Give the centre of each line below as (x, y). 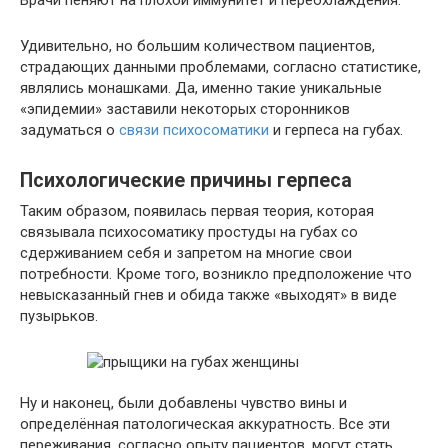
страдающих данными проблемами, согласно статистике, (220, 67)
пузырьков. (59, 316)
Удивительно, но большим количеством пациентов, (197, 46)
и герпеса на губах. (336, 130)
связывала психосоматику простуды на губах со (189, 232)
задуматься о (69, 130)
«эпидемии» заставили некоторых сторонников (185, 109)
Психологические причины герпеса (186, 181)
